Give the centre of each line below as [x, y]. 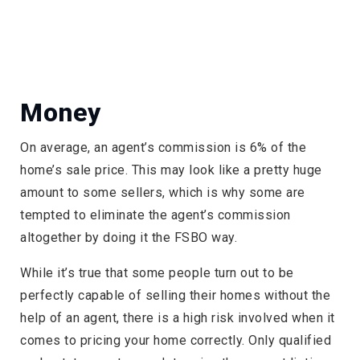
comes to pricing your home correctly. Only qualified [176, 340]
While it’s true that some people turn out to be [157, 272]
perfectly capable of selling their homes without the [175, 295]
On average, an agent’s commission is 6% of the [163, 147]
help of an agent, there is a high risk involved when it [178, 317]
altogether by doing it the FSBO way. [129, 237]
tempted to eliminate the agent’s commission [155, 215]
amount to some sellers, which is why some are [163, 192]
